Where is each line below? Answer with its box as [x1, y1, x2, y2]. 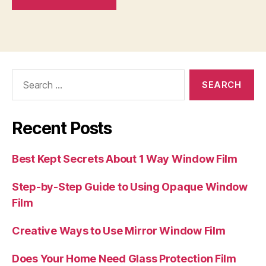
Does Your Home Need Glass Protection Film [12, 252, 236, 265]
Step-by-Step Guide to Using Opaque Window [12, 180, 248, 193]
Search [7, 69, 40, 81]
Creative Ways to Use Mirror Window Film [12, 224, 226, 237]
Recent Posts [12, 118, 112, 138]
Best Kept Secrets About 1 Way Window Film [12, 153, 237, 165]
